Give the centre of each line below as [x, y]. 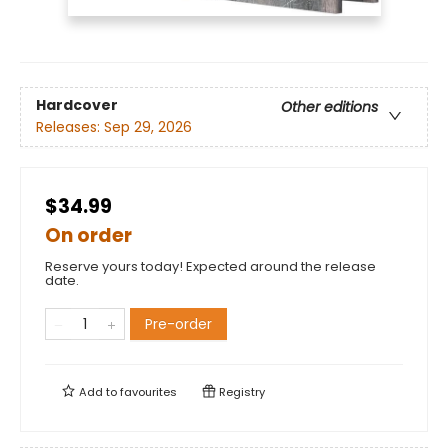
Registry [240, 392]
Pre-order [178, 324]
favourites [148, 392]
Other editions [329, 107]
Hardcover [77, 105]
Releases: [70, 127]
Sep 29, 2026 [148, 127]
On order [88, 236]
